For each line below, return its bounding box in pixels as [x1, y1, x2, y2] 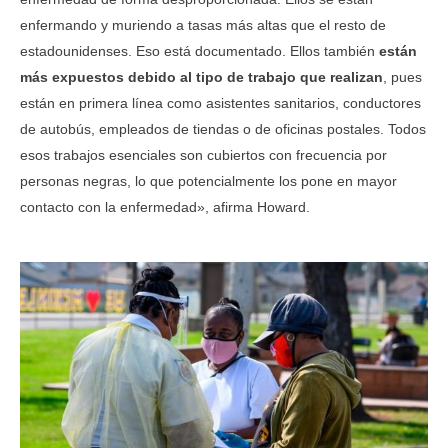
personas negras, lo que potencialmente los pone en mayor [20, 173, 397, 190]
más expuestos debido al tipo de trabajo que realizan [20, 69, 383, 86]
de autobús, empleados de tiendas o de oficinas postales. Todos [20, 121, 426, 138]
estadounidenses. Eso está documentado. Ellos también [20, 43, 379, 60]
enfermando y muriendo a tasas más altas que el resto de [20, 17, 386, 34]
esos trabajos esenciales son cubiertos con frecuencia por [20, 147, 387, 164]
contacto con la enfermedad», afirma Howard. [20, 199, 310, 216]
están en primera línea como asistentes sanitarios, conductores [20, 95, 421, 112]
